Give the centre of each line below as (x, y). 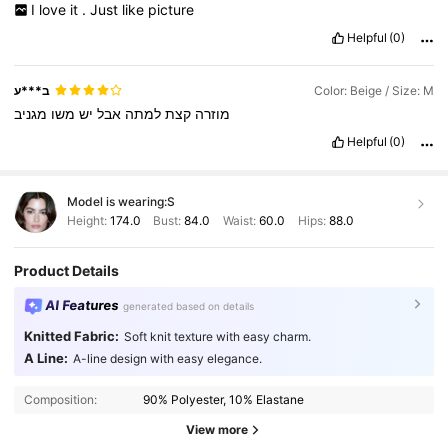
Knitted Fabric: (71, 335)
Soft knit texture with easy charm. (217, 336)
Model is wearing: (116, 201)
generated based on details (189, 306)
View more (217, 430)
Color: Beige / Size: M (373, 90)
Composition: (60, 399)
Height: (88, 221)
